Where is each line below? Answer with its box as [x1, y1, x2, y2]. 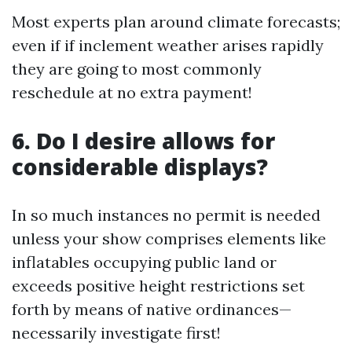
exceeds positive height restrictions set [12, 275, 305, 295]
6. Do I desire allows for [12, 125, 275, 156]
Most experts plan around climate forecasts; [12, 11, 340, 31]
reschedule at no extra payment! [12, 82, 252, 102]
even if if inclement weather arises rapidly [12, 35, 324, 55]
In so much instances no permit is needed [12, 204, 321, 225]
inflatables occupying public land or [12, 251, 277, 272]
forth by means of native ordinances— [12, 299, 291, 319]
